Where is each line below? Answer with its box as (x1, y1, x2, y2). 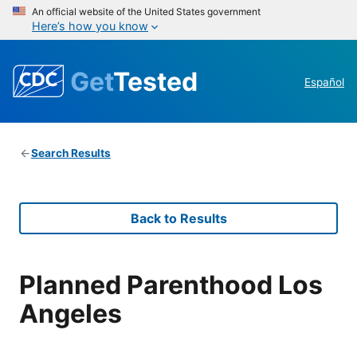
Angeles (19, 297, 122, 329)
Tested (113, 65, 198, 97)
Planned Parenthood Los (19, 269, 323, 300)
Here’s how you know (32, 19, 148, 33)
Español (304, 76, 344, 89)
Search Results (30, 147, 111, 160)
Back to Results (130, 210, 227, 227)
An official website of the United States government (32, 6, 261, 18)
